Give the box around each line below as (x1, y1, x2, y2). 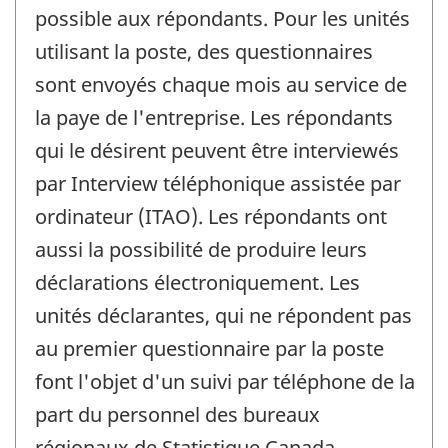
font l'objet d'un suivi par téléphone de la (35, 368, 415, 396)
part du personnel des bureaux (35, 401, 320, 429)
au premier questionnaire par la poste (35, 335, 384, 363)
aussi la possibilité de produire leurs (35, 236, 367, 264)
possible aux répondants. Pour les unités (35, 5, 410, 33)
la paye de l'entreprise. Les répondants (35, 104, 393, 132)
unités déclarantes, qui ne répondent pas (35, 302, 412, 330)
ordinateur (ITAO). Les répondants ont (35, 203, 387, 231)
